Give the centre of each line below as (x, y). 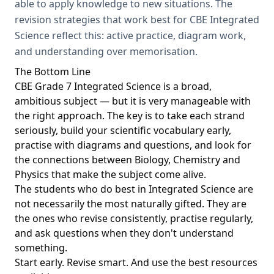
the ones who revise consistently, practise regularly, (134, 218)
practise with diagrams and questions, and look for (133, 145)
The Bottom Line (53, 72)
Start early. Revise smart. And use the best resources (136, 262)
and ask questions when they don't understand (124, 233)
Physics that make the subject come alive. (110, 174)
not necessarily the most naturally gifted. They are (131, 204)
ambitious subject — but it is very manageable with (133, 101)
